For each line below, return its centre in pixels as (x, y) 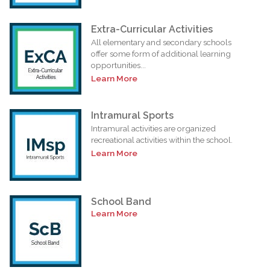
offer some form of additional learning (161, 53)
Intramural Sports (132, 115)
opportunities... (118, 65)
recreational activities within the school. (162, 140)
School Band (121, 201)
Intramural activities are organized (153, 128)
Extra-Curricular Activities (152, 29)
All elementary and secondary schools (161, 42)
